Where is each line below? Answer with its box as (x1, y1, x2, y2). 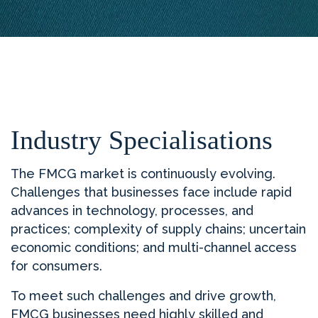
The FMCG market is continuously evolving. (11, 166, 275, 182)
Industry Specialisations (11, 125, 273, 155)
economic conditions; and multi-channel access (11, 240, 297, 256)
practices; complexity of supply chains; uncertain (11, 221, 306, 237)
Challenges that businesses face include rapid (11, 185, 292, 200)
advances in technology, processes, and (11, 203, 253, 219)
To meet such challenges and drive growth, (11, 288, 276, 304)
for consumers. (11, 258, 102, 274)
